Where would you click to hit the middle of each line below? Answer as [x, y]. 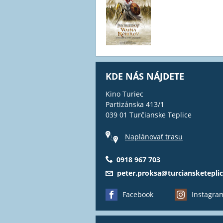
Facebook [138, 195]
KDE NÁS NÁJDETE [145, 76]
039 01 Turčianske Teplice [149, 115]
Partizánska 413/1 [135, 105]
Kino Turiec [124, 94]
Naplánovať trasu [154, 137]
